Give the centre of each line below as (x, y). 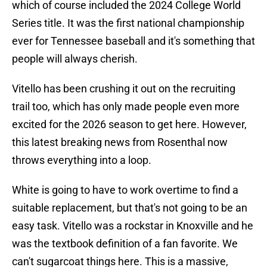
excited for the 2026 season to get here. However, (129, 125)
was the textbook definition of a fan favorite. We (125, 244)
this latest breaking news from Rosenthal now (120, 142)
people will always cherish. (75, 59)
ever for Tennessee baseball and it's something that (133, 41)
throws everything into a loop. (82, 160)
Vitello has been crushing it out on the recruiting (124, 89)
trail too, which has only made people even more (126, 107)
